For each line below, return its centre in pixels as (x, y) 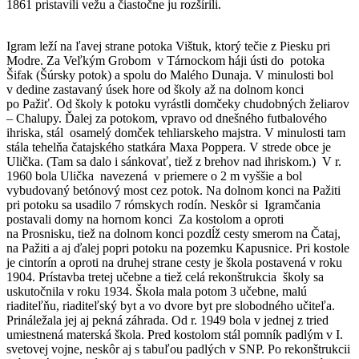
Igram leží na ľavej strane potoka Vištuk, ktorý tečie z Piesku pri (168, 46)
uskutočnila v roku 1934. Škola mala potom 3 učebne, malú (157, 291)
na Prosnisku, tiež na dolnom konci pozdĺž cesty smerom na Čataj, (173, 233)
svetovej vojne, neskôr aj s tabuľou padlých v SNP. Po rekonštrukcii (178, 349)
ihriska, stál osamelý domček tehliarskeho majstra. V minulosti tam (176, 132)
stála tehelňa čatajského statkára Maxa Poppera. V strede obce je (169, 147)
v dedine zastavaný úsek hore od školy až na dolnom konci (155, 89)
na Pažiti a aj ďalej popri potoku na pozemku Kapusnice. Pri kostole (178, 248)
